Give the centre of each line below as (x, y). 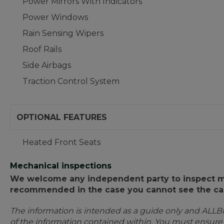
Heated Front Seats (61, 142)
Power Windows (55, 17)
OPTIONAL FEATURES (62, 117)
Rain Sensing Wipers (63, 33)
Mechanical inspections (61, 166)
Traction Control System (71, 81)
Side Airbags (47, 65)
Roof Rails (42, 49)
